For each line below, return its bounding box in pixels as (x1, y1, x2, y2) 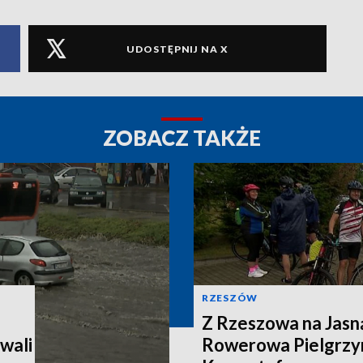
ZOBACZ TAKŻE (102, 125, 261, 152)
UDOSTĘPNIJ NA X (126, 42, 228, 55)
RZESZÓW (202, 291, 258, 304)
